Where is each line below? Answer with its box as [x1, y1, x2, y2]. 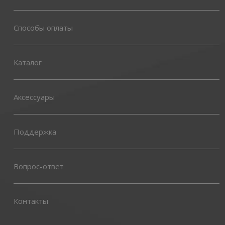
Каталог [14, 57, 42, 67]
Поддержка [14, 126, 56, 137]
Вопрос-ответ [14, 161, 64, 171]
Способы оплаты [14, 22, 73, 33]
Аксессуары [14, 91, 55, 102]
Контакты [14, 195, 48, 206]
